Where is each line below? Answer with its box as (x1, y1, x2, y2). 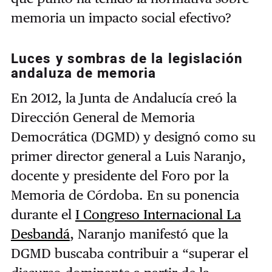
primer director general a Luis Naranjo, (10, 148, 246, 164)
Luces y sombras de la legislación (10, 49, 243, 69)
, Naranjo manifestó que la (69, 225, 228, 242)
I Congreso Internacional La (75, 206, 241, 222)
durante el (10, 206, 75, 222)
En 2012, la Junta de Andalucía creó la (10, 89, 237, 106)
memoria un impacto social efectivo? (10, 10, 231, 26)
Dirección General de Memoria (10, 109, 195, 125)
